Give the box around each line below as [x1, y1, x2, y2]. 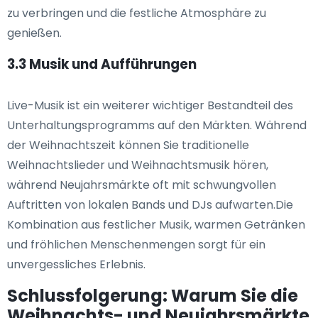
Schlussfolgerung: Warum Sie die [7, 284, 298, 308]
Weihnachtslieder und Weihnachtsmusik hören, [7, 157, 268, 174]
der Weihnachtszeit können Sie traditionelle [7, 137, 249, 154]
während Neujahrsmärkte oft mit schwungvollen [7, 177, 276, 194]
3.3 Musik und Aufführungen [7, 55, 197, 75]
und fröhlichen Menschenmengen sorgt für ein [7, 236, 265, 253]
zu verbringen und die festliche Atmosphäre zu [7, 5, 266, 22]
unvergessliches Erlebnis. [7, 256, 146, 273]
